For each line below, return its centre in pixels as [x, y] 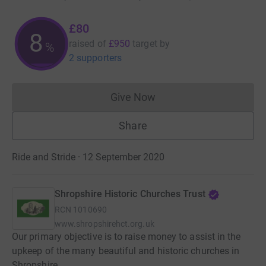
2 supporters [95, 58]
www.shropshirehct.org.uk [104, 224]
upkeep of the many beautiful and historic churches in [126, 251]
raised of [88, 44]
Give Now [133, 97]
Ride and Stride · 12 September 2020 [88, 157]
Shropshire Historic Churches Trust [130, 194]
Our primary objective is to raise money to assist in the [126, 237]
